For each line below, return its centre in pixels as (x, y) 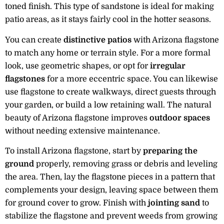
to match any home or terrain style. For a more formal (108, 53)
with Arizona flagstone (175, 40)
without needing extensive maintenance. (82, 131)
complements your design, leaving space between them (112, 190)
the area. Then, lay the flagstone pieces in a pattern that (110, 177)
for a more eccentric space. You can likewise (131, 79)
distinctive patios (97, 40)
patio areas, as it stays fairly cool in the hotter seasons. (108, 20)
